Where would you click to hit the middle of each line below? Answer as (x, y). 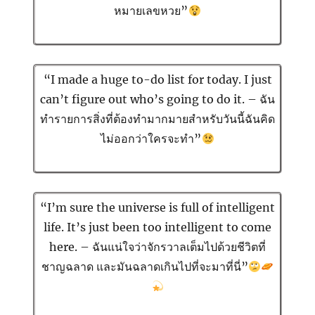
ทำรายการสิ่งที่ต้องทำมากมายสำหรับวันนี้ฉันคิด (157, 119)
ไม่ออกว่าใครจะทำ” (151, 139)
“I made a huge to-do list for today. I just (157, 80)
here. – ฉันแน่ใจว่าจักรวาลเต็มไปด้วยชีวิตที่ (157, 247)
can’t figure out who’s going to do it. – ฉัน (157, 99)
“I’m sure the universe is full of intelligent (157, 208)
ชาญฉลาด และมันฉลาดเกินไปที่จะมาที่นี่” (144, 267)
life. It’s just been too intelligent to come (157, 227)
